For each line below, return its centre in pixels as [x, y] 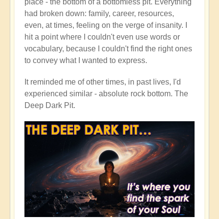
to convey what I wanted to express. [86, 61]
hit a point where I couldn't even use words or [102, 37]
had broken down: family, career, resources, [99, 14]
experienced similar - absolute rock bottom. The [106, 94]
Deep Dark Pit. [50, 106]
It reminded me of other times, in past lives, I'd [103, 82]
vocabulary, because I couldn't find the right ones [108, 49]
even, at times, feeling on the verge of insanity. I [106, 25]
